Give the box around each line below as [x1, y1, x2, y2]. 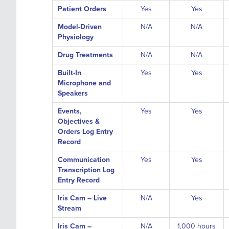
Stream [58, 204, 81, 213]
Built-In [58, 68, 81, 77]
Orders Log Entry [58, 127, 113, 136]
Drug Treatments [58, 51, 113, 59]
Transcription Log [58, 166, 114, 174]
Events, [58, 107, 82, 116]
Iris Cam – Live [58, 194, 107, 202]
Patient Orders [58, 5, 106, 13]
